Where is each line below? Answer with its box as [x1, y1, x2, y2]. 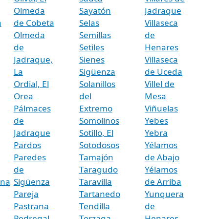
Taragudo [79, 163, 118, 175]
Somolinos [79, 114, 119, 126]
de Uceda [144, 66, 182, 77]
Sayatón [79, 4, 111, 16]
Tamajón [79, 151, 113, 163]
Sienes [79, 53, 105, 65]
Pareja [13, 188, 39, 199]
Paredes [13, 151, 46, 163]
